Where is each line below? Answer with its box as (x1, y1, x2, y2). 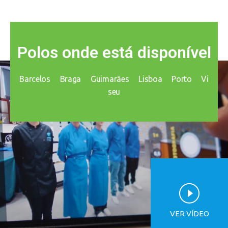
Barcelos (19, 74, 50, 83)
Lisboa (138, 74, 162, 83)
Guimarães (90, 74, 129, 83)
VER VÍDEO (169, 209, 209, 218)
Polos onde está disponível (17, 43, 211, 62)
